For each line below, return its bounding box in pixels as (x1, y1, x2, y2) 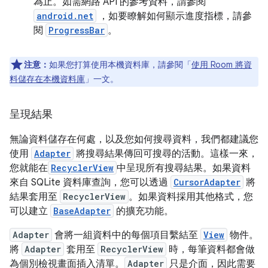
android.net (36, 10, 93, 22)
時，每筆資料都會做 (166, 243, 255, 255)
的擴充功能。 (114, 205, 173, 217)
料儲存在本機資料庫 (10, 74, 85, 84)
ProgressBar (48, 25, 105, 36)
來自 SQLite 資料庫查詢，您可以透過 (10, 176, 170, 188)
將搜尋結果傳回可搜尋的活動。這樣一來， (74, 148, 258, 160)
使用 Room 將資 (191, 59, 252, 70)
